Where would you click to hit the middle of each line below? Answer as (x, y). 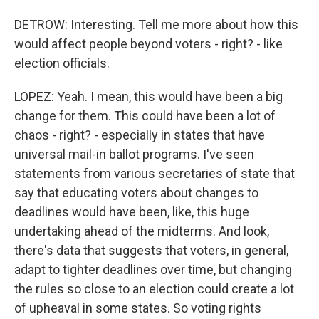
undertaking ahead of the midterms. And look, (142, 231)
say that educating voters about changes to (136, 193)
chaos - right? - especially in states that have (140, 135)
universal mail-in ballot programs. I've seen (134, 154)
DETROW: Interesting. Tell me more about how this (156, 25)
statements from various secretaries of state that (155, 173)
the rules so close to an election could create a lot (154, 289)
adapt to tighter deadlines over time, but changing (153, 270)
